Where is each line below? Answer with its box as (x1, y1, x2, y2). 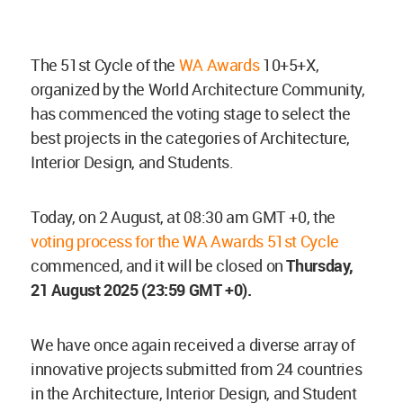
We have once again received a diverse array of (31, 334, 355, 356)
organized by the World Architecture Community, (31, 78, 365, 101)
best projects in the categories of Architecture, (31, 127, 350, 149)
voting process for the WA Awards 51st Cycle (31, 230, 339, 253)
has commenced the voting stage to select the (31, 103, 351, 125)
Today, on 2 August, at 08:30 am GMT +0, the (31, 206, 336, 228)
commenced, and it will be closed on (31, 255, 287, 277)
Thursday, (286, 255, 354, 277)
